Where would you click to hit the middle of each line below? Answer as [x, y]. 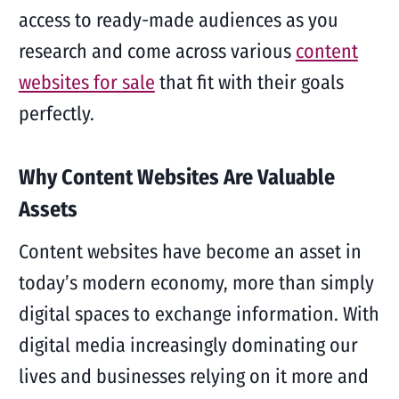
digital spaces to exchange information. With [199, 314]
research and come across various [157, 51]
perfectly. [56, 114]
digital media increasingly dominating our [188, 345]
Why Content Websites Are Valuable [176, 177]
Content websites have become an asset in [190, 252]
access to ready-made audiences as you [178, 20]
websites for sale [86, 82]
